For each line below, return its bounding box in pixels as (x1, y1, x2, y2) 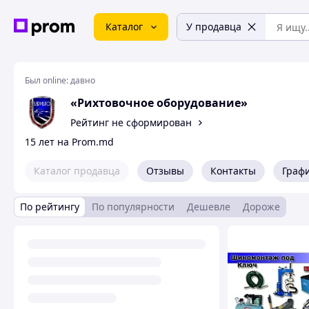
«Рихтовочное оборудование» (70, 95, 248, 110)
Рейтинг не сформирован (70, 116, 192, 129)
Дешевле (187, 200, 230, 213)
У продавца (186, 20, 241, 33)
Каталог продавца (34, 164, 120, 177)
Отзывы (146, 164, 184, 177)
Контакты (210, 164, 256, 177)
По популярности (92, 200, 175, 213)
